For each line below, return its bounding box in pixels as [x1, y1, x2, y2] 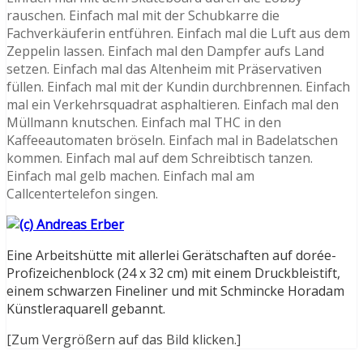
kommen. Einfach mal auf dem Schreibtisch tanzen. [6, 148, 313, 167]
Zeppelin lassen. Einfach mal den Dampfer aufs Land [6, 41, 324, 60]
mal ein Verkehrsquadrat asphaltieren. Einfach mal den [6, 95, 339, 113]
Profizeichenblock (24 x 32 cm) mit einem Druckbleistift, [6, 263, 340, 282]
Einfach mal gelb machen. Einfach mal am [6, 166, 254, 185]
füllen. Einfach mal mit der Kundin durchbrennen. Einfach [6, 77, 350, 96]
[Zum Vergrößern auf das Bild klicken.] [6, 330, 241, 348]
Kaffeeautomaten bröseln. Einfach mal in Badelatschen [6, 130, 338, 149]
